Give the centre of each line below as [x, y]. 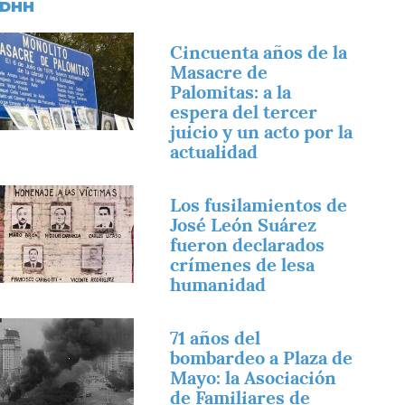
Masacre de [219, 72]
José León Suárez [244, 225]
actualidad [214, 151]
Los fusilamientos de [259, 205]
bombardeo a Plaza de [262, 358]
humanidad [218, 284]
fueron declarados [248, 245]
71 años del [216, 338]
